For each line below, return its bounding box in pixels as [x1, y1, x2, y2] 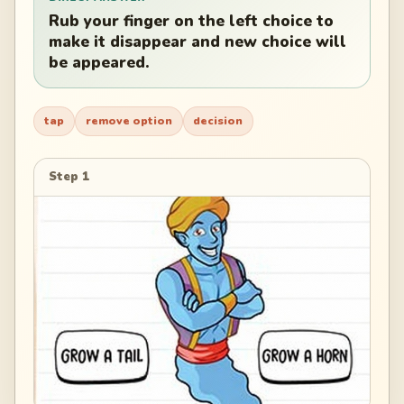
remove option [85, 114, 172, 129]
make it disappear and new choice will [49, 32, 346, 53]
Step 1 [49, 168, 89, 185]
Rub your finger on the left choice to [49, 11, 334, 32]
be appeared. [49, 52, 150, 74]
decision [193, 114, 243, 129]
